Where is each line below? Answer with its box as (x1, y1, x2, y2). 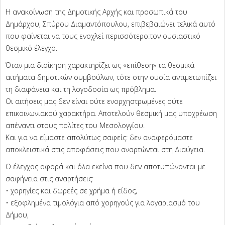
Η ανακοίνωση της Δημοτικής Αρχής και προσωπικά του (6, 7, 187, 17)
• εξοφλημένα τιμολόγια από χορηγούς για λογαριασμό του (6, 198, 200, 208)
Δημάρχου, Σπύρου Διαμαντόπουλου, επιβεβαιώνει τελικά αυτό (6, 19, 215, 29)
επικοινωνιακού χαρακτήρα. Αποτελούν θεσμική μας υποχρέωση (6, 108, 217, 119)
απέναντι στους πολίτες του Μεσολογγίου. (6, 121, 145, 131)
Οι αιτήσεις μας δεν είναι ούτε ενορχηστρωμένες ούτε (6, 96, 183, 106)
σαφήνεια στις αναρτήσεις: (6, 174, 93, 184)
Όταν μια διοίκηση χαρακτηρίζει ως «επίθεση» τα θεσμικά (6, 60, 194, 70)
